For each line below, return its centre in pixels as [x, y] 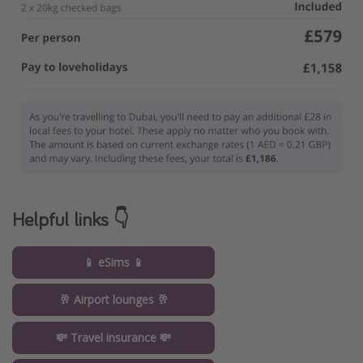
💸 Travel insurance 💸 [113, 337]
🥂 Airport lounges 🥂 [113, 300]
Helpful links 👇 [70, 219]
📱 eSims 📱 [113, 262]
